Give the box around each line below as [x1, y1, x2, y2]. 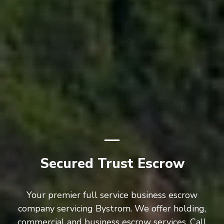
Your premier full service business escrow [26, 188, 197, 201]
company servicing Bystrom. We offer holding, [18, 202, 206, 214]
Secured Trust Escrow [39, 154, 184, 173]
